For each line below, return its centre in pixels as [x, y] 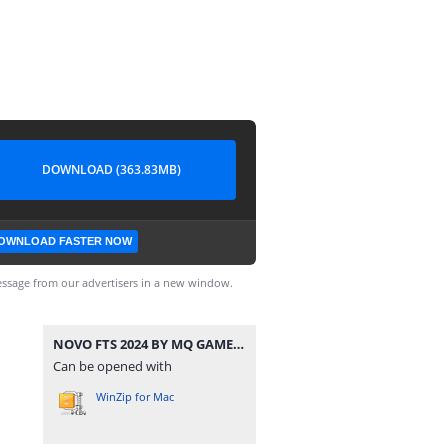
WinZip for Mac [135, 396]
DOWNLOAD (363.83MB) [111, 169]
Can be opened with [112, 366]
